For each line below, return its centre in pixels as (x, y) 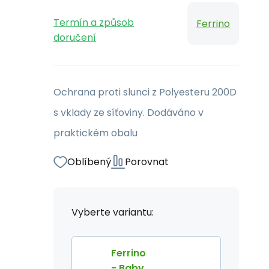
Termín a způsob (94, 23)
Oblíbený (89, 162)
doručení (75, 38)
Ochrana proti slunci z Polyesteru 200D (145, 92)
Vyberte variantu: (113, 212)
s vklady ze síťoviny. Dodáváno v (128, 113)
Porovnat (147, 162)
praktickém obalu (95, 133)
